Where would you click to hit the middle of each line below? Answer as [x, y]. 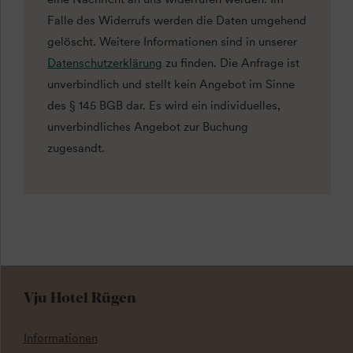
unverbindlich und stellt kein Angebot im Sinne [171, 85]
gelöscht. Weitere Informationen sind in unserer [172, 42]
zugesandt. [76, 149]
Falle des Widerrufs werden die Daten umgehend [177, 21]
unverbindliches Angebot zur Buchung [148, 127]
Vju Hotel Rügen [80, 296]
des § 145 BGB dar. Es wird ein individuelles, [164, 106]
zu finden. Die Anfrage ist [231, 63]
